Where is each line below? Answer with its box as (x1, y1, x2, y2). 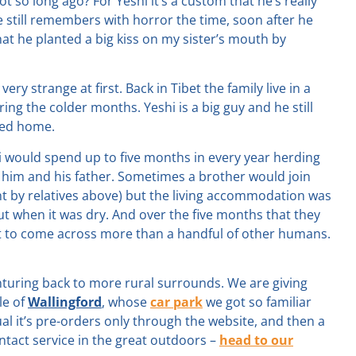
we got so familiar (203, 292, 311, 311)
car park (150, 292, 203, 311)
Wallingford (28, 292, 102, 311)
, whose (102, 292, 150, 311)
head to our (219, 331, 293, 349)
